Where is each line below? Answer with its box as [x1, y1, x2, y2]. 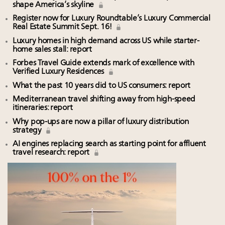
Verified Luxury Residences [13, 68, 106, 76]
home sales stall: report [13, 45, 92, 54]
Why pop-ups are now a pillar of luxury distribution [13, 118, 189, 126]
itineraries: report [13, 104, 73, 113]
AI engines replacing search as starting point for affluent [13, 140, 206, 149]
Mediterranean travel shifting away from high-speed [13, 95, 196, 104]
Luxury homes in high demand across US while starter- [13, 37, 199, 45]
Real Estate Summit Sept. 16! [13, 23, 114, 32]
